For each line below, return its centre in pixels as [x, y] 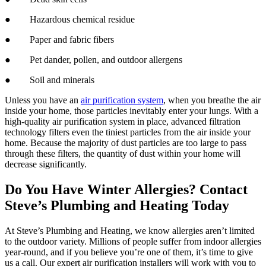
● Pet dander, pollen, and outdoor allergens [94, 60]
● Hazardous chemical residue [70, 20]
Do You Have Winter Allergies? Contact [126, 189]
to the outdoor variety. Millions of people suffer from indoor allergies [133, 241]
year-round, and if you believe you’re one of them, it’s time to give [129, 252]
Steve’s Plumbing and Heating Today [117, 205]
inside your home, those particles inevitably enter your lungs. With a [132, 111]
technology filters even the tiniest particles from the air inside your [128, 132]
